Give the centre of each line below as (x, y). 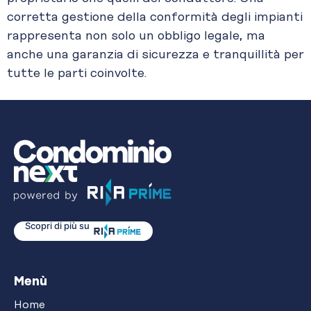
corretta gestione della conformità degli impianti (155, 17)
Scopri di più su (57, 226)
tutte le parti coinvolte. (77, 73)
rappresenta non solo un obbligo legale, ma (136, 36)
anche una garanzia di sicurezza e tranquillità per (155, 54)
